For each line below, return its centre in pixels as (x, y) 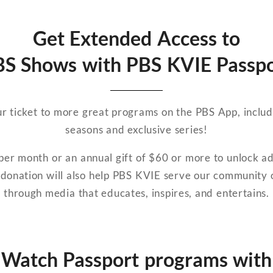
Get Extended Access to (136, 38)
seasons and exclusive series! (136, 129)
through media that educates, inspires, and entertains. (136, 193)
